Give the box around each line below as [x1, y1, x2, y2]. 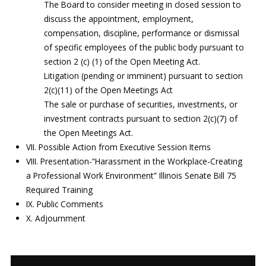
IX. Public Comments [26, 198, 104, 210]
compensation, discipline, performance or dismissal [44, 27, 240, 39]
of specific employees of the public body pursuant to [44, 42, 245, 53]
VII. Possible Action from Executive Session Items [26, 141, 211, 153]
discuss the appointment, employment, [44, 13, 194, 24]
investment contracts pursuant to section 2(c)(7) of [44, 113, 238, 124]
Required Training [26, 184, 93, 195]
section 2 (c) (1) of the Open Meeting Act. [44, 56, 201, 67]
